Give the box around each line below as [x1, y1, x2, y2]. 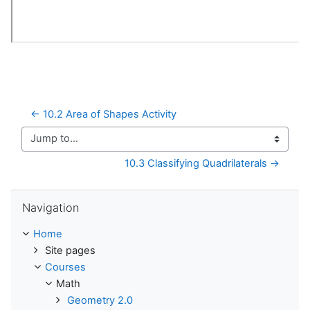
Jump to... [21, 138, 69, 152]
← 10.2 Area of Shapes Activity [30, 107, 176, 120]
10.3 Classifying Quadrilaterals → [125, 156, 280, 170]
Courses [45, 260, 86, 273]
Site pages [45, 244, 95, 257]
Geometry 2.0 [67, 293, 133, 307]
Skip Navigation [10, 189, 84, 202]
